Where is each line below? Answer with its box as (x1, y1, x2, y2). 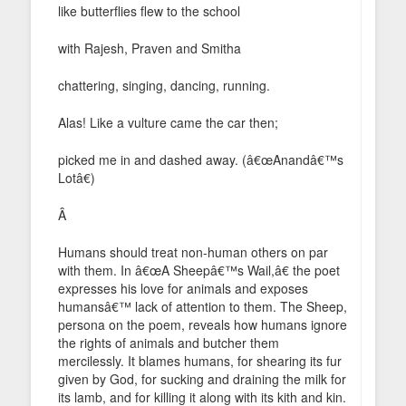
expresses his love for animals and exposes (58, 278, 308, 297)
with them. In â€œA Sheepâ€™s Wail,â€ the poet (58, 260, 340, 279)
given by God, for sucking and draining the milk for (58, 369, 346, 388)
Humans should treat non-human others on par (58, 242, 328, 261)
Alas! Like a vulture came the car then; (58, 112, 278, 131)
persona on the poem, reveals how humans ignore (58, 314, 347, 333)
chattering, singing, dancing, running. (58, 75, 270, 94)
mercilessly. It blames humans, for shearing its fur (58, 351, 342, 370)
